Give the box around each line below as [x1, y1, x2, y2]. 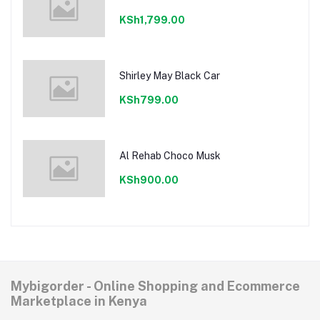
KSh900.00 [119, 174, 179, 186]
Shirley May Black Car [119, 69, 220, 81]
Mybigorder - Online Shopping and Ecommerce [11, 279, 300, 294]
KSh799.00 [119, 94, 179, 106]
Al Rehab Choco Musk [119, 149, 221, 161]
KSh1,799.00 [119, 14, 185, 26]
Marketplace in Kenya [11, 294, 147, 309]
